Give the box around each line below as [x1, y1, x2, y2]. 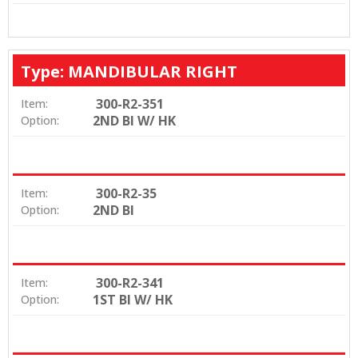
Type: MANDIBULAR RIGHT [21, 60, 237, 82]
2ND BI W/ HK [93, 112, 176, 130]
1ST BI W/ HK [93, 291, 173, 309]
